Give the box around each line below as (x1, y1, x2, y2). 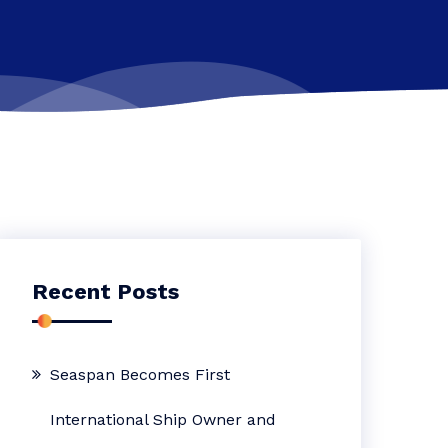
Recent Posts (32, 279, 180, 304)
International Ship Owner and (50, 410, 277, 429)
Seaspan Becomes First (50, 365, 231, 384)
